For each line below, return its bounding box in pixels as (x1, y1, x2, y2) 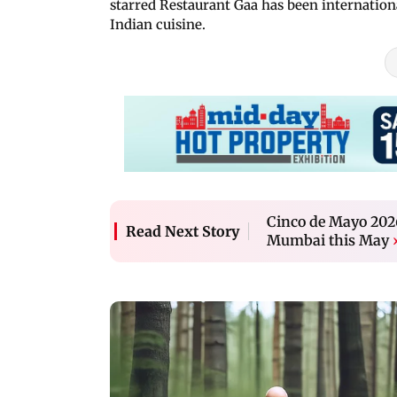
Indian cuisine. (110, 15, 209, 33)
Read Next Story (126, 222, 239, 240)
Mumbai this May (267, 230, 389, 249)
